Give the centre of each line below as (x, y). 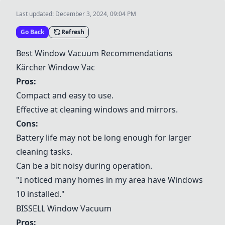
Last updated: (36, 14)
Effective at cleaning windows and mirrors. (97, 109)
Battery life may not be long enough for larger (104, 138)
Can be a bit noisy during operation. (84, 166)
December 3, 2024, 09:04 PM (96, 14)
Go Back (32, 32)
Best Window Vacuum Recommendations (94, 53)
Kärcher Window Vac (55, 67)
